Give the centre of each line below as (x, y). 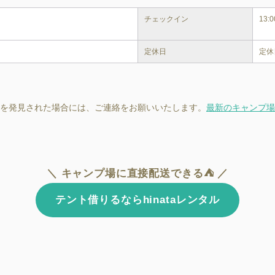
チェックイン (166, 19)
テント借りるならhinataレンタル (137, 200)
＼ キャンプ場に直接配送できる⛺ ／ (137, 173)
